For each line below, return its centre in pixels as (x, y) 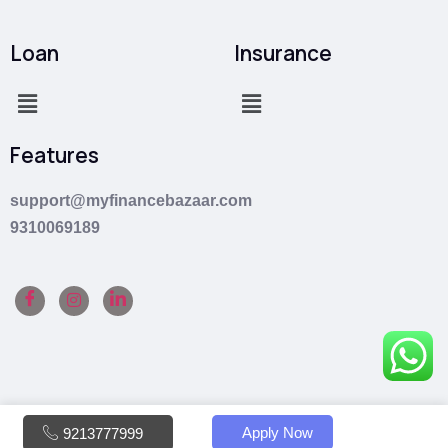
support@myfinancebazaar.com (131, 201)
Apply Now (277, 432)
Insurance (283, 53)
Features (54, 155)
